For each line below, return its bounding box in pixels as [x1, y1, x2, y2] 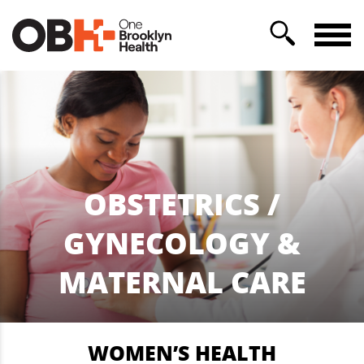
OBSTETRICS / [84, 183, 280, 225]
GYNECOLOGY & [63, 222, 301, 264]
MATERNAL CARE [58, 261, 306, 303]
